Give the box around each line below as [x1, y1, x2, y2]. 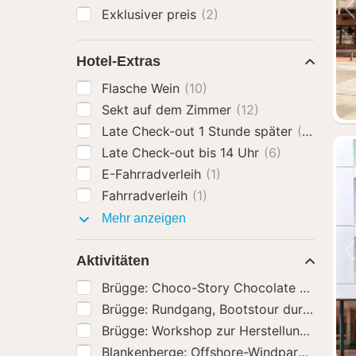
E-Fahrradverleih [102, 166, 205, 182]
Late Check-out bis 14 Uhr [102, 145, 263, 161]
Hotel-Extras [76, 53, 161, 69]
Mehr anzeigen [99, 211, 186, 225]
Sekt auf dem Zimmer [102, 102, 235, 118]
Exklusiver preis [102, 6, 200, 22]
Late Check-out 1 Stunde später [102, 123, 296, 139]
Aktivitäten [76, 253, 149, 269]
